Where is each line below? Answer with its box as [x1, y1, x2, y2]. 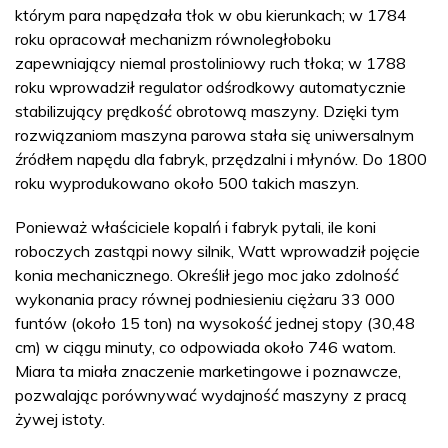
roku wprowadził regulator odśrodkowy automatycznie [15, 76, 406, 97]
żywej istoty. [15, 408, 105, 429]
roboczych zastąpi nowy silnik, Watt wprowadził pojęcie [15, 240, 420, 261]
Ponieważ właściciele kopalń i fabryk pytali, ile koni [15, 216, 376, 237]
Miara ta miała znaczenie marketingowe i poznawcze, [15, 360, 401, 381]
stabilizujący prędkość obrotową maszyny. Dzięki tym [15, 100, 399, 121]
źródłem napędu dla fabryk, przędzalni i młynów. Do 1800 [15, 148, 427, 169]
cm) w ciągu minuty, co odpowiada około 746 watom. [15, 336, 396, 357]
